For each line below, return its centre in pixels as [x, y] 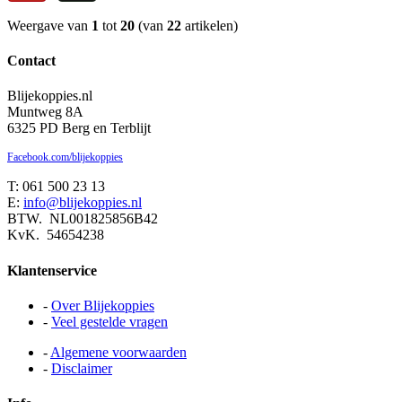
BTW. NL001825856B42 [83, 219]
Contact [31, 61]
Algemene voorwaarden [118, 352]
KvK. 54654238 [56, 235]
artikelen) [210, 25]
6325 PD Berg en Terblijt [79, 128]
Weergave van [49, 25]
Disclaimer [82, 368]
